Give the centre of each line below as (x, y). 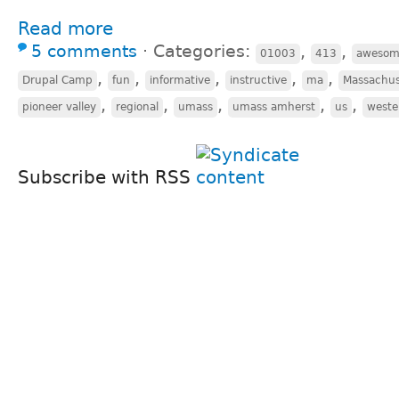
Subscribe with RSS (107, 177)
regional (137, 106)
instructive (258, 80)
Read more (65, 28)
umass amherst (274, 106)
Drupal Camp (57, 80)
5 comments (84, 51)
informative (180, 80)
